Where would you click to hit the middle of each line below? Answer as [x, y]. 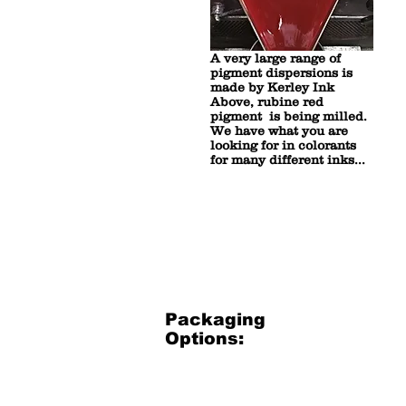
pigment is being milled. [289, 116]
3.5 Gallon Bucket [237, 377]
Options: [204, 338]
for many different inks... [288, 159]
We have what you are [279, 130]
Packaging [215, 319]
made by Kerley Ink [272, 87]
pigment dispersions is [281, 72]
